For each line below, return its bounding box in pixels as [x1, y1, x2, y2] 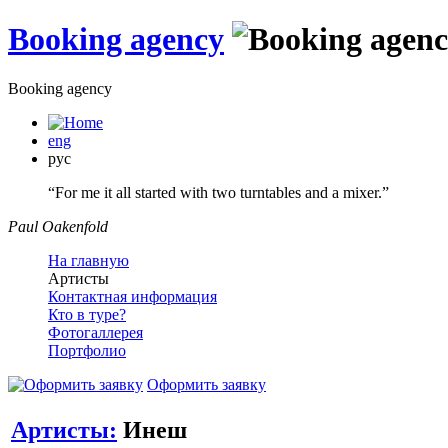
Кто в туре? [48, 305, 126, 323]
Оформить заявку [147, 375, 266, 393]
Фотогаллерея [48, 323, 143, 341]
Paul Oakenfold [8, 217, 108, 235]
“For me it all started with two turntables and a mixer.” [48, 183, 389, 201]
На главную [48, 251, 129, 269]
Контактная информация [48, 287, 217, 305]
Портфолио [48, 341, 126, 359]
